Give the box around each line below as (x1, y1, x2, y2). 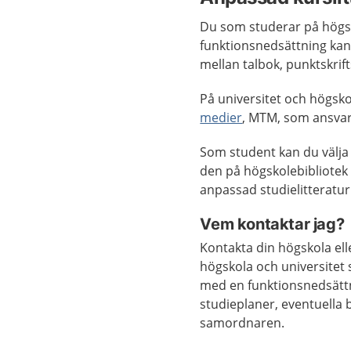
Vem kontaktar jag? (200, 215, 345, 233)
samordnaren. (200, 314, 285, 331)
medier (200, 109, 243, 126)
